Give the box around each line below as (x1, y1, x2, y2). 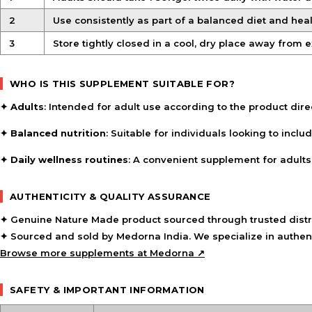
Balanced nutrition (10, 127, 106, 139)
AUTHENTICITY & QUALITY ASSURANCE (10, 191, 211, 202)
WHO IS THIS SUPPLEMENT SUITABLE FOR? (10, 78, 235, 89)
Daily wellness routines (10, 154, 128, 165)
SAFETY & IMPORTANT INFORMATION (10, 284, 205, 295)
